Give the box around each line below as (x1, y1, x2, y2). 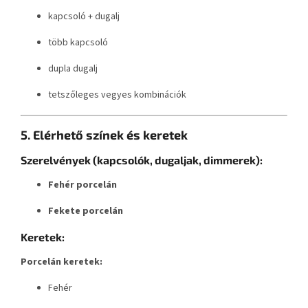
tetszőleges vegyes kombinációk (48, 87, 186, 102)
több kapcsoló (48, 35, 108, 49)
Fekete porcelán (48, 203, 123, 218)
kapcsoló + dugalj (48, 9, 120, 23)
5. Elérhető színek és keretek (21, 126, 188, 142)
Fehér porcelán (48, 177, 117, 192)
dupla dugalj (48, 61, 98, 76)
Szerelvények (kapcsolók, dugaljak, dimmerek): (21, 153, 263, 166)
